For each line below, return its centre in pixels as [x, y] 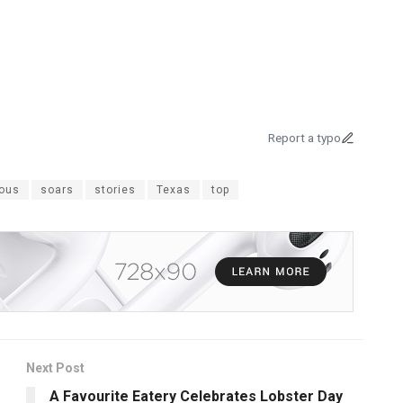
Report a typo [304, 138]
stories [115, 190]
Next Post [55, 368]
